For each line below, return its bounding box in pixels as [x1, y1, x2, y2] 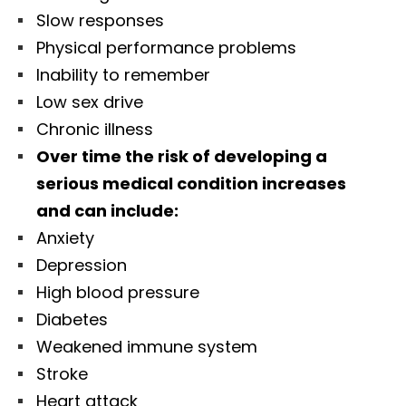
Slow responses [36, 9, 164, 33]
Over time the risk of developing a [36, 145, 327, 169]
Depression [36, 254, 127, 277]
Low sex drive [36, 91, 143, 114]
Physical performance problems [36, 36, 296, 60]
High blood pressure [36, 281, 199, 304]
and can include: [36, 199, 179, 223]
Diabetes [36, 308, 108, 332]
